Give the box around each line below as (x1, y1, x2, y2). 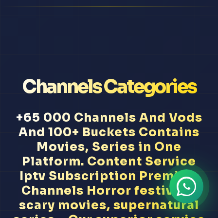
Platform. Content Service (22, 154, 196, 169)
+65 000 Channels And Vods (16, 110, 202, 126)
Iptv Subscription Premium (19, 169, 199, 184)
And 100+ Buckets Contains (18, 125, 200, 140)
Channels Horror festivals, (21, 183, 197, 199)
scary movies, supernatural (19, 198, 199, 213)
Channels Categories (22, 75, 196, 99)
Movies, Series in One (36, 140, 182, 155)
